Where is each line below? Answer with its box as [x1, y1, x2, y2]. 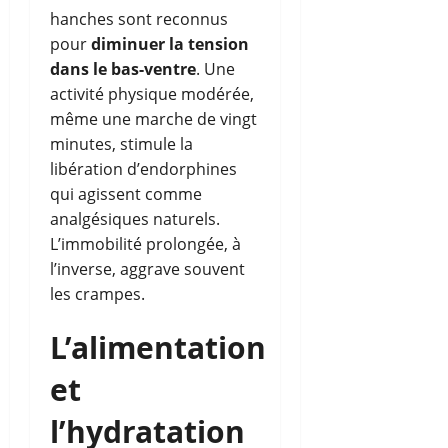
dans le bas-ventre [50, 57, 196, 80]
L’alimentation [50, 326, 266, 368]
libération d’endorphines [50, 157, 237, 180]
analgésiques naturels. [50, 207, 220, 230]
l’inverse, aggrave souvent [50, 257, 245, 280]
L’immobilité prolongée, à [50, 232, 241, 255]
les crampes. [50, 282, 145, 305]
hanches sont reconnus [50, 7, 228, 30]
